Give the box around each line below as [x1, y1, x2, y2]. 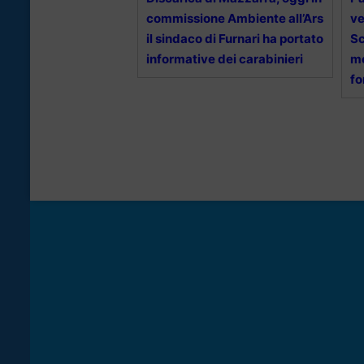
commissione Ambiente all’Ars [146, 10, 323, 26]
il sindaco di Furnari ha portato [146, 30, 323, 46]
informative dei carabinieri [146, 50, 303, 67]
